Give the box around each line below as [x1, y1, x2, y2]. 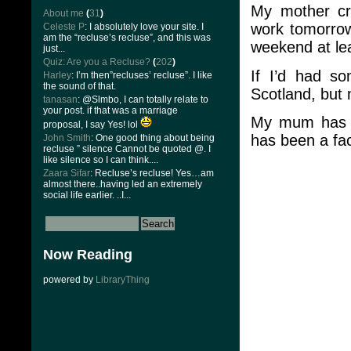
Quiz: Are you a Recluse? [43, 56, 150, 67]
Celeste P [43, 21, 85, 32]
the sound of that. [43, 81, 116, 92]
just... [43, 43, 65, 54]
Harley [43, 70, 71, 81]
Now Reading [43, 247, 132, 262]
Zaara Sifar [43, 168, 90, 179]
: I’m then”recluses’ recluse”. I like [71, 70, 212, 81]
